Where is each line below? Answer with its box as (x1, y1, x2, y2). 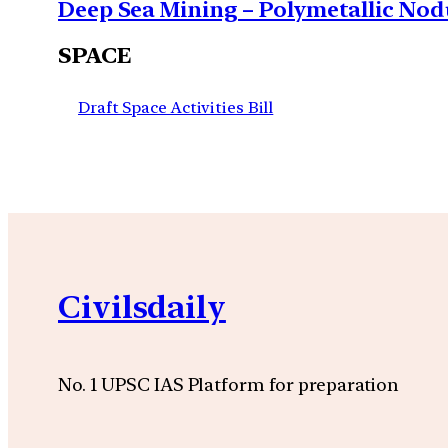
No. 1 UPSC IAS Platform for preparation (58, 373, 400, 395)
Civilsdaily (58, 288, 226, 327)
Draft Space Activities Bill (78, 97, 274, 117)
